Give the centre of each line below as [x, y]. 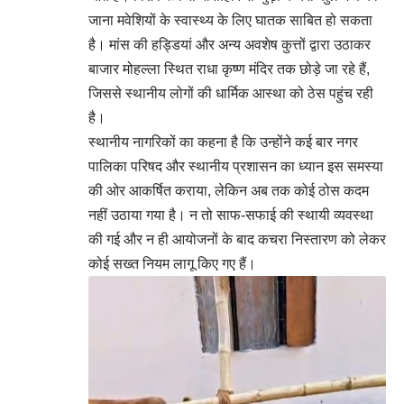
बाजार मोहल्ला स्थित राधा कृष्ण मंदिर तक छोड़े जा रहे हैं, [229, 69]
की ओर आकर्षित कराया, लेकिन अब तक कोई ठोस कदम [229, 190]
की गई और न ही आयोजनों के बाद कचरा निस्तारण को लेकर [237, 239]
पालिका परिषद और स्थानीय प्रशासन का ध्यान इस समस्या [236, 166]
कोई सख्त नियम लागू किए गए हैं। [172, 263]
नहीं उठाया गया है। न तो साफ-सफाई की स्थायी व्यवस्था [231, 215]
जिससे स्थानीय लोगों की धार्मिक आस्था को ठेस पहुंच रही [231, 93]
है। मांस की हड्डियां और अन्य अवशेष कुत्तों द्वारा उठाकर [230, 44]
